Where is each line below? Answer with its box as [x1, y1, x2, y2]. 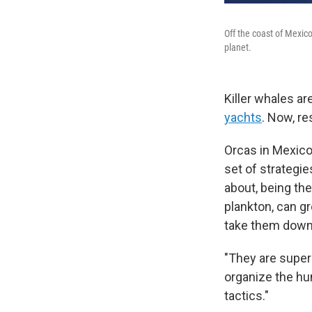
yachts [224, 109, 262, 125]
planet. [224, 41, 251, 53]
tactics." [224, 288, 269, 303]
